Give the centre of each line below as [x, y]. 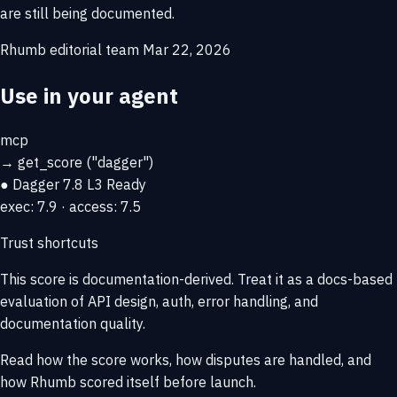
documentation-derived [157, 280]
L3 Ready [117, 185]
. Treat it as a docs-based [312, 280]
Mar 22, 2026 [187, 49]
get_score [50, 163]
